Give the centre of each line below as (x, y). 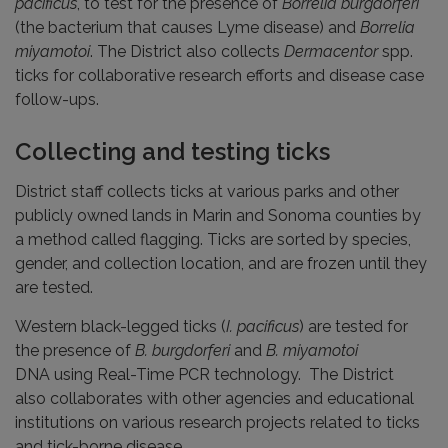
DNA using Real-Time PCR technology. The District (204, 375)
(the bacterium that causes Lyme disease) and (187, 28)
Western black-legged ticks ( (120, 327)
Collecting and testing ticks (172, 152)
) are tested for (353, 327)
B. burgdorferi (182, 351)
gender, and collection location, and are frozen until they (221, 264)
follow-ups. (57, 100)
